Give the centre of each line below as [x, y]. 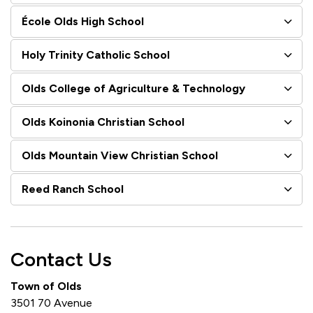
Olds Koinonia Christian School [103, 122]
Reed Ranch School [73, 189]
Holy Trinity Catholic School [96, 55]
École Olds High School [83, 21]
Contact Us [61, 259]
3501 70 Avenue [51, 303]
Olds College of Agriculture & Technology [133, 88]
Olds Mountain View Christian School [120, 155]
